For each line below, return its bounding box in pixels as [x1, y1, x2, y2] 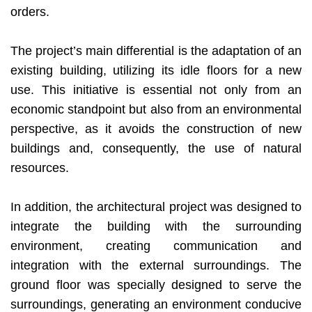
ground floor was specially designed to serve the [10, 277, 302, 292]
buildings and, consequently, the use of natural [10, 141, 302, 155]
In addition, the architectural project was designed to [10, 199, 302, 214]
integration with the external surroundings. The [10, 258, 302, 272]
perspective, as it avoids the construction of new [10, 121, 302, 136]
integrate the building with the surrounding [10, 219, 302, 233]
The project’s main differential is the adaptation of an [10, 43, 302, 58]
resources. [10, 160, 69, 175]
